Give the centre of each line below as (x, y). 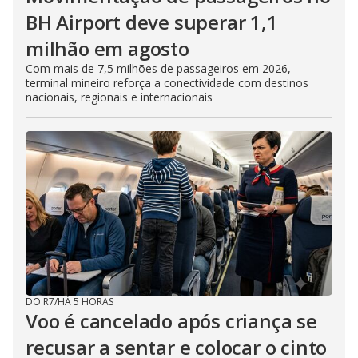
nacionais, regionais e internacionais (119, 97)
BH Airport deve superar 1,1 (152, 22)
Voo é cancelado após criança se (171, 320)
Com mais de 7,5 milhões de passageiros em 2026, (158, 68)
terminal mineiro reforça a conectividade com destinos (167, 82)
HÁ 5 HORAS (86, 301)
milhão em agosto (107, 48)
